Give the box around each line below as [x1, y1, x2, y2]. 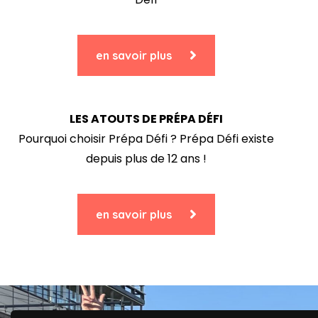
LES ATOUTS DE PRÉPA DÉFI [69, 110, 223, 127]
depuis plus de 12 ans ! [85, 150, 207, 167]
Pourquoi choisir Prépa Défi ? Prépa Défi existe [18, 130, 274, 147]
